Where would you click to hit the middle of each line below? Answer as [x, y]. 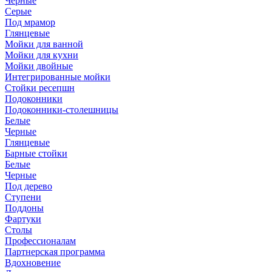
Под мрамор [30, 22]
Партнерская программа [55, 252]
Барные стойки [36, 153]
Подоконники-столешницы [62, 110]
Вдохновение [33, 263]
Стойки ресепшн [40, 88]
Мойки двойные [39, 66]
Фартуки [23, 219]
